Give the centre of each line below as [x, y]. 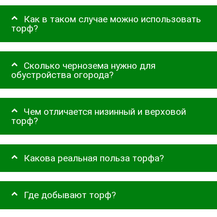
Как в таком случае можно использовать [113, 19]
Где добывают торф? [70, 195]
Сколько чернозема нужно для [90, 65]
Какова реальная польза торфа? [94, 158]
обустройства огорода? [62, 75]
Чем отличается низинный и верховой [105, 112]
